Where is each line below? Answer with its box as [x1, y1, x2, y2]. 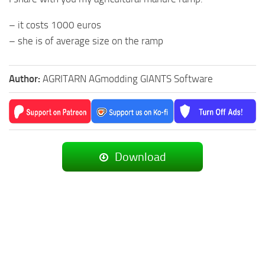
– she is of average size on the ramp [9, 35, 163, 47]
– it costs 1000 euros [9, 19, 101, 31]
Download [112, 150, 166, 164]
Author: [9, 73, 43, 85]
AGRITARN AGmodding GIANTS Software [43, 73, 213, 85]
